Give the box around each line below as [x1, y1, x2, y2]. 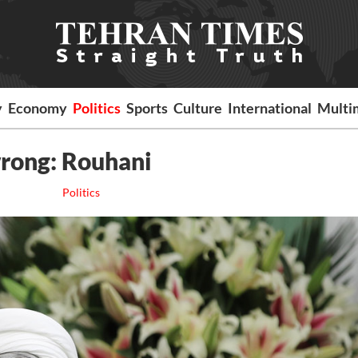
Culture [173, 99, 223, 117]
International [228, 99, 312, 117]
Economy [8, 99, 68, 117]
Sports [126, 99, 169, 117]
